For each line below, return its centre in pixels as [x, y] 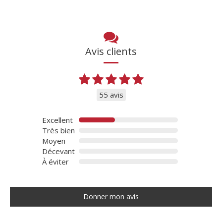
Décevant [58, 151]
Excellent [57, 120]
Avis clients [111, 51]
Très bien [58, 130]
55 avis [111, 94]
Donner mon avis [111, 196]
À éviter [55, 161]
